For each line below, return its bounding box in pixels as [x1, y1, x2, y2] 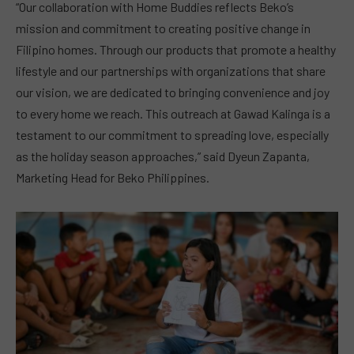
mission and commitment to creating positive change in [16, 21, 311, 36]
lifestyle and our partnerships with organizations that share [16, 63, 326, 79]
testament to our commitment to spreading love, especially [16, 127, 329, 143]
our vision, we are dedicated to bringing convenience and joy [16, 85, 330, 100]
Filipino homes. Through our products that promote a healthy [16, 42, 336, 58]
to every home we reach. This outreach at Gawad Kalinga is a [16, 106, 330, 122]
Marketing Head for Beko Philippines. [16, 170, 209, 186]
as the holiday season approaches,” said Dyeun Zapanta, [16, 149, 310, 164]
